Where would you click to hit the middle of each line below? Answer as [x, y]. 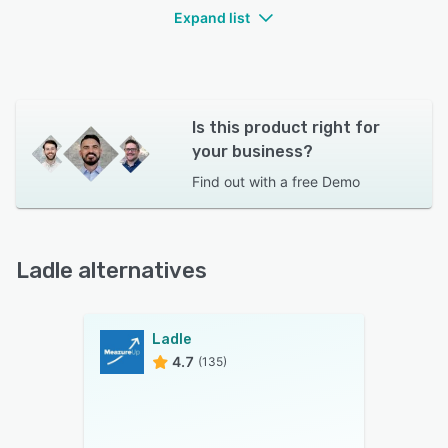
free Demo [325, 181]
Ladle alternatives [111, 270]
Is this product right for [285, 127]
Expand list [212, 17]
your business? [252, 151]
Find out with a [239, 181]
